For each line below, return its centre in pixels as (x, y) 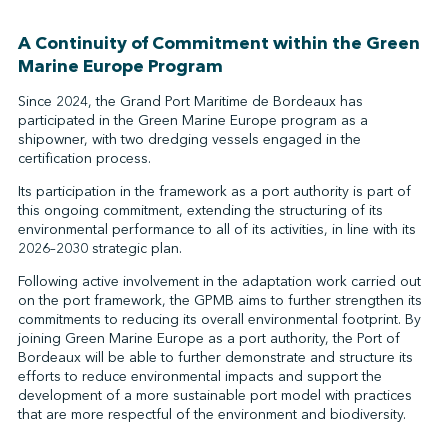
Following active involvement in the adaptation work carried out (219, 281)
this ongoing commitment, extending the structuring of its (200, 210)
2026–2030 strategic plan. (99, 248)
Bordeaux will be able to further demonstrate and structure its (215, 357)
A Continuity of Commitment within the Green (218, 43)
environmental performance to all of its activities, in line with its (216, 229)
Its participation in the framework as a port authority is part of (214, 191)
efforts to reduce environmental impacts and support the (199, 376)
